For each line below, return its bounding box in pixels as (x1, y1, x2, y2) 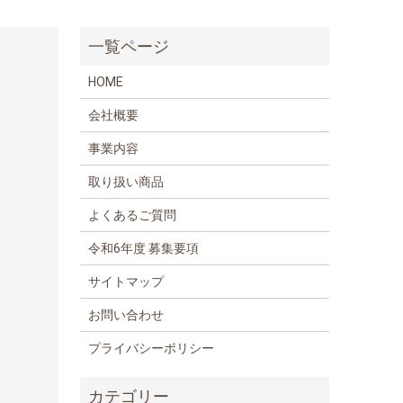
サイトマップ (88, 274, 165, 290)
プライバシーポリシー (88, 341, 215, 356)
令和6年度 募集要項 (88, 241, 200, 256)
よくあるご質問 (88, 208, 177, 223)
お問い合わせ (88, 308, 165, 323)
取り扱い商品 (88, 175, 165, 190)
